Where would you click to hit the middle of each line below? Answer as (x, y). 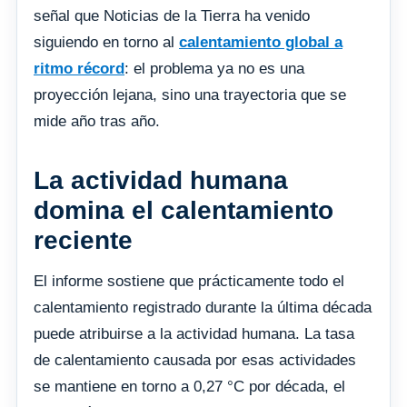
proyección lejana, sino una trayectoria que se (190, 94)
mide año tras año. (97, 121)
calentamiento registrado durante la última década (203, 307)
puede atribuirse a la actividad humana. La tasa (194, 333)
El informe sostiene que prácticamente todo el (189, 281)
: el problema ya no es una (214, 68)
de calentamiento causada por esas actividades (195, 360)
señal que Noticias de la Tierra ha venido (172, 15)
